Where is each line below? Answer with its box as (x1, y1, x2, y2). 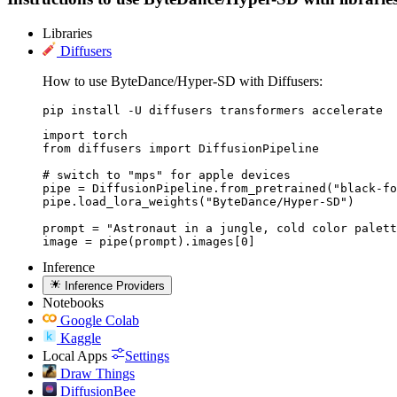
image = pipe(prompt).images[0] (43, 234, 255, 248)
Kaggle (60, 330, 101, 346)
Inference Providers (65, 278, 166, 292)
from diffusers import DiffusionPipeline (43, 141, 319, 155)
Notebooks (43, 294, 104, 310)
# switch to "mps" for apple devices (43, 167, 291, 182)
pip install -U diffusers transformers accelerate (43, 103, 383, 117)
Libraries (43, 25, 92, 41)
